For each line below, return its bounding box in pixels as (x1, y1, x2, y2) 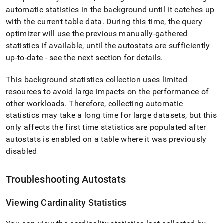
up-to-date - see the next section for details (6, 53, 161, 62)
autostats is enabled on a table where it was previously (6, 134, 207, 144)
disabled (6, 146, 37, 156)
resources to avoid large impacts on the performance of (6, 87, 209, 96)
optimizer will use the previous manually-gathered (6, 29, 188, 38)
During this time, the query (104, 17, 202, 26)
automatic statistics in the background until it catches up (6, 5, 215, 14)
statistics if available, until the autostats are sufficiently (6, 41, 210, 50)
